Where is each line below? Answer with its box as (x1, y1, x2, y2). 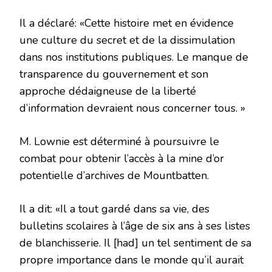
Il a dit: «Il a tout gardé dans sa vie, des (19, 202, 209, 217)
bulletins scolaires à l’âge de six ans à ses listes (19, 219, 250, 234)
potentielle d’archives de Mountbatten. (19, 168, 209, 183)
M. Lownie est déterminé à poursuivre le (19, 134, 219, 149)
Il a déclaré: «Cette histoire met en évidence (19, 16, 234, 31)
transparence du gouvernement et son (19, 67, 208, 82)
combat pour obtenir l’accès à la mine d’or (19, 151, 224, 166)
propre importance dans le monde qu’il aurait (19, 253, 243, 268)
